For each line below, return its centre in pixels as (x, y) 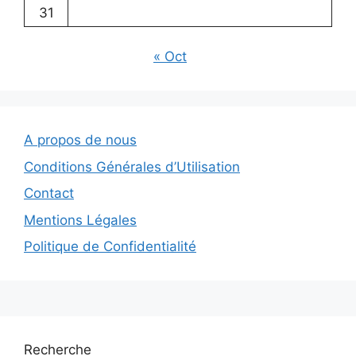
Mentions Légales (80, 220)
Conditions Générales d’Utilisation (132, 166)
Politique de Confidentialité (110, 247)
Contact (49, 193)
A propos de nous (80, 140)
